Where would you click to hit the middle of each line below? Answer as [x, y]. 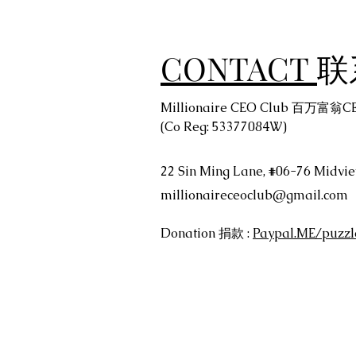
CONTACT [239, 68]
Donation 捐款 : [207, 233]
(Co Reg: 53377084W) [224, 126]
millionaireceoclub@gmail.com [254, 195]
